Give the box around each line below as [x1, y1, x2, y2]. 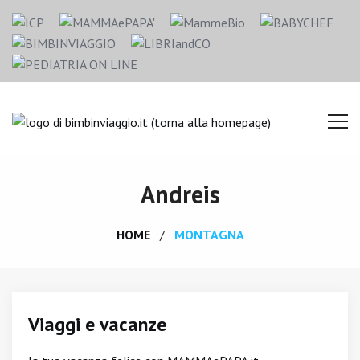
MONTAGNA [174, 227, 244, 243]
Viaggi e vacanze [28, 312, 166, 337]
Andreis [140, 178, 220, 210]
